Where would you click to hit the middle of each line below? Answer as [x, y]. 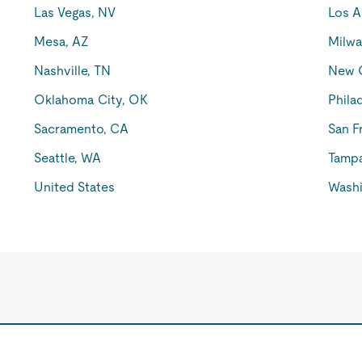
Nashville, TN [73, 71]
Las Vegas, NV [75, 13]
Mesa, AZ [62, 42]
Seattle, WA [68, 158]
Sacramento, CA [82, 129]
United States [75, 187]
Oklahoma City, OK [91, 100]
